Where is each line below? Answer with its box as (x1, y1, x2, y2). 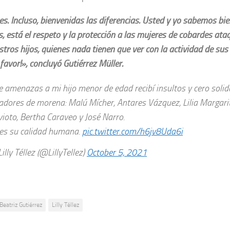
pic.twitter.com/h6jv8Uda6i (82, 125, 183, 137)
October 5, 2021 (87, 147, 147, 159)
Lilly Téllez (52, 201, 79, 209)
